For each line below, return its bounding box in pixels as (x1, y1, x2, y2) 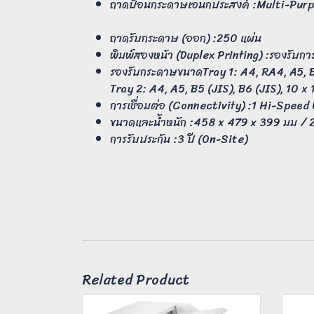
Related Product (82, 268, 189, 293)
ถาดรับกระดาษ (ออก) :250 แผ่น (110, 28, 264, 49)
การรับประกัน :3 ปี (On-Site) (110, 129, 247, 150)
